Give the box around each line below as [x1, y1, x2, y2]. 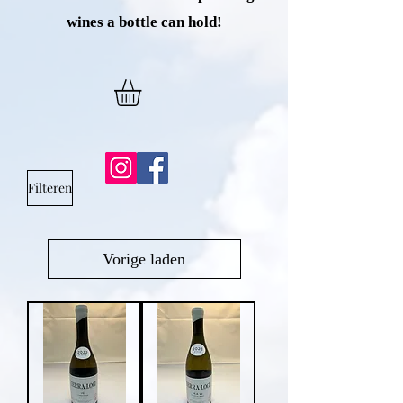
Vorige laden [103, 249, 185, 268]
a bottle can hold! [106, 13, 222, 31]
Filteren [28, 179, 72, 197]
